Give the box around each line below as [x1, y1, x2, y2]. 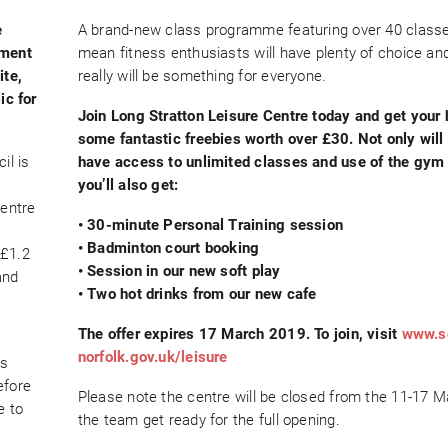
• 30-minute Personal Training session [77, 216, 344, 235]
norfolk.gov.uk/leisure [77, 348, 232, 367]
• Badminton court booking [77, 239, 260, 258]
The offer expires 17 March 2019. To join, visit [77, 325, 402, 344]
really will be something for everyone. [77, 67, 327, 86]
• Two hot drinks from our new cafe [77, 285, 317, 304]
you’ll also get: [77, 176, 179, 195]
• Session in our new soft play [77, 262, 281, 281]
